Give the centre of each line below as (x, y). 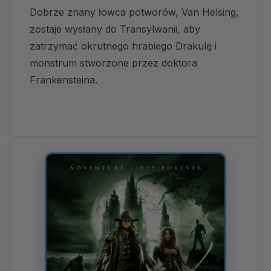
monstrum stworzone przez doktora (113, 63)
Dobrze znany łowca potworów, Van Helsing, (134, 12)
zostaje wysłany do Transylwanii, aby (115, 29)
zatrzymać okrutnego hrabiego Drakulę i (123, 46)
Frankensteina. (64, 80)
